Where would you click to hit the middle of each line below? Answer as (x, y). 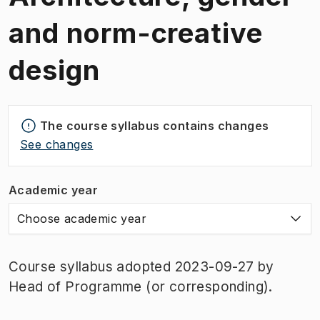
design (54, 70)
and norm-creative (136, 32)
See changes (57, 144)
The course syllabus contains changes (155, 125)
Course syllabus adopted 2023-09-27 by (141, 266)
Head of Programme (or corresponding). (141, 286)
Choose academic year (82, 218)
